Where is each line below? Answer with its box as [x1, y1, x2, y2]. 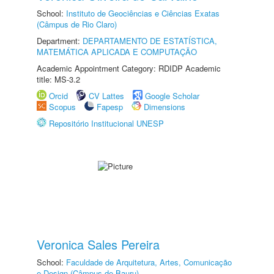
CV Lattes [89, 90, 124, 102]
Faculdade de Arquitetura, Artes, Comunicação [66, 256, 232, 268]
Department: [37, 35, 83, 46]
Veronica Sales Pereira [37, 235, 160, 253]
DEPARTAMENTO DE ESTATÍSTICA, [83, 35, 217, 46]
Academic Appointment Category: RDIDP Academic [37, 62, 221, 74]
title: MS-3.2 [37, 73, 80, 85]
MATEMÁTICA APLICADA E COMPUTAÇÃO [37, 46, 197, 57]
